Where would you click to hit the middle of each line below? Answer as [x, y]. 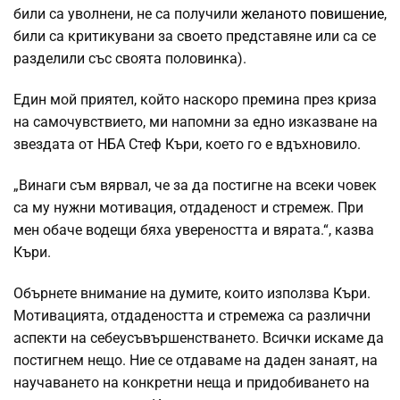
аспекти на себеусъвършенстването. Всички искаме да [199, 338]
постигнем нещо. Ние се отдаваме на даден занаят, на [196, 360]
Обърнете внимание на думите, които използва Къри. [192, 293]
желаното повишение [312, 14]
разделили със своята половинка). [130, 58]
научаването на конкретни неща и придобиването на [192, 383]
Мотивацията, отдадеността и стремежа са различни [192, 316]
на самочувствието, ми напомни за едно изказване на [196, 122]
